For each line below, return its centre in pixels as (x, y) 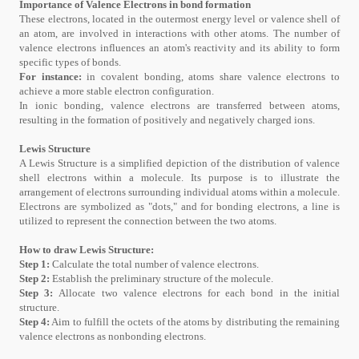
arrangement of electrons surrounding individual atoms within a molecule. (179, 192)
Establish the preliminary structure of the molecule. (161, 278)
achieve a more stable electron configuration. (117, 91)
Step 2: (34, 278)
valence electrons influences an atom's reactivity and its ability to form (179, 48)
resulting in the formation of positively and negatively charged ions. (168, 120)
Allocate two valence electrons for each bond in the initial (200, 293)
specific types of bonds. (70, 62)
